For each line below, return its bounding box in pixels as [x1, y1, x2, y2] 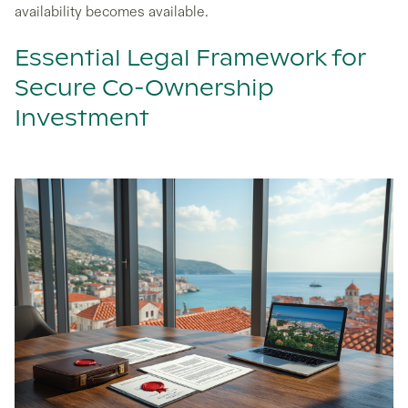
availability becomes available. [15, 2, 209, 21]
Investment [15, 107, 149, 130]
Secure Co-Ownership [15, 77, 274, 100]
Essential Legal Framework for [15, 47, 365, 70]
